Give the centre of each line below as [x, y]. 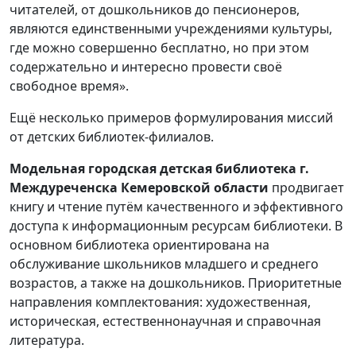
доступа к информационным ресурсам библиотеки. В [176, 225]
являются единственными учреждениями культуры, [171, 28]
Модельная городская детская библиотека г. [159, 168]
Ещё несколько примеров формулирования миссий [171, 117]
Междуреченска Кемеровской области [139, 187]
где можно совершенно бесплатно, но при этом [159, 47]
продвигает [306, 187]
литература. [47, 340]
